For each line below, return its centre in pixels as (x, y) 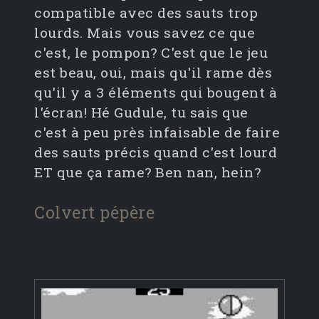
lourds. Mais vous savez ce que (145, 33)
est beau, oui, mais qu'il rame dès (153, 73)
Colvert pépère (94, 212)
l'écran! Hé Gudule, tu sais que (141, 113)
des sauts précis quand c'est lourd (156, 152)
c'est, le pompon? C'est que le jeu (151, 53)
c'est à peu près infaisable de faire (157, 132)
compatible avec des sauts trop (146, 13)
